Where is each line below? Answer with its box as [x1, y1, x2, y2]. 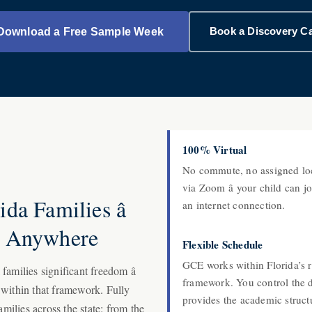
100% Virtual [182, 142, 247, 157]
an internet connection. [182, 198, 286, 212]
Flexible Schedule [182, 237, 263, 252]
